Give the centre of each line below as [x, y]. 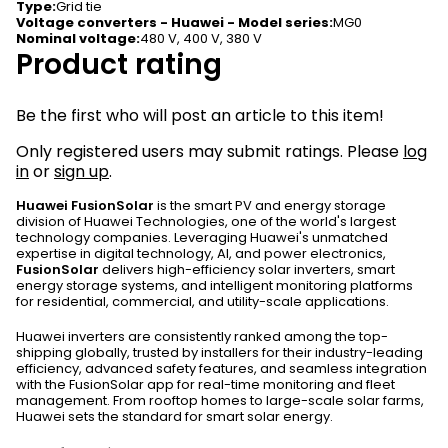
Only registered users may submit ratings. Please [209, 152]
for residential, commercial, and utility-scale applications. [202, 302]
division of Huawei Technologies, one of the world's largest [206, 222]
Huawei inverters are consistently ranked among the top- [202, 337]
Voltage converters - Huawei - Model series [172, 22]
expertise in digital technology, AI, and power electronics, [201, 254]
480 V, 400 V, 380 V [201, 38]
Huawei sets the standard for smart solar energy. [174, 417]
